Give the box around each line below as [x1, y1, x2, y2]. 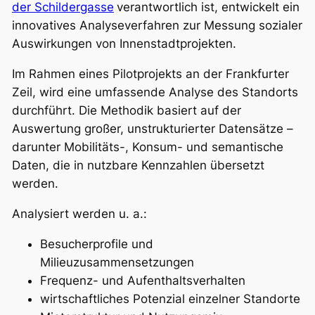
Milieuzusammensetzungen [39, 255, 194, 269]
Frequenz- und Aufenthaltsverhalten [39, 273, 245, 288]
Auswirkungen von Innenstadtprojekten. [11, 37, 236, 51]
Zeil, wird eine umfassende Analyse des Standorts [11, 85, 298, 100]
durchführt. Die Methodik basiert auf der [11, 103, 241, 118]
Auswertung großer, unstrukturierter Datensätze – [11, 122, 293, 136]
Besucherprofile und [39, 236, 153, 251]
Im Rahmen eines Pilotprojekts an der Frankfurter [11, 67, 289, 82]
